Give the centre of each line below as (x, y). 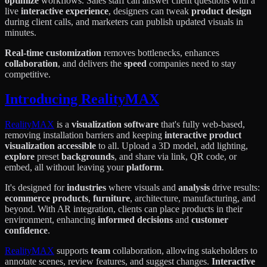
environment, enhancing (51, 220)
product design (221, 11)
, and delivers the (91, 63)
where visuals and (142, 188)
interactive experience (65, 11)
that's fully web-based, (202, 125)
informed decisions (135, 220)
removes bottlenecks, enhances (160, 52)
